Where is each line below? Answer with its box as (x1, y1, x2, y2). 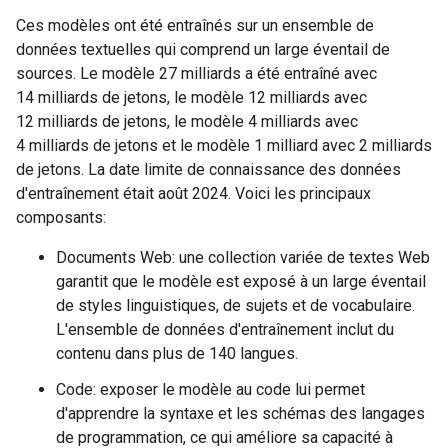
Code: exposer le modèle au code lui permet (56, 380, 365, 399)
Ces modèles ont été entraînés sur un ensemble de (16, 16, 374, 35)
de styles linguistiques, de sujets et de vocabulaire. (56, 296, 415, 315)
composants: (16, 208, 106, 227)
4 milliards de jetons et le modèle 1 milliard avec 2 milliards (16, 136, 432, 155)
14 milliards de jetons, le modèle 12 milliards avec (16, 88, 367, 107)
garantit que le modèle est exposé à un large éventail (56, 272, 426, 291)
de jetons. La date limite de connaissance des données (16, 160, 401, 179)
